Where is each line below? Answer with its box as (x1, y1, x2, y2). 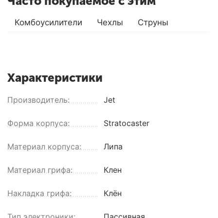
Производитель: (7, 94, 70, 105)
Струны (138, 17, 168, 27)
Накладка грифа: (7, 188, 72, 198)
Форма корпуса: (7, 118, 70, 128)
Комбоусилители (15, 17, 82, 27)
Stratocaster (104, 118, 150, 128)
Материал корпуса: (7, 141, 81, 151)
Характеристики (7, 70, 103, 85)
